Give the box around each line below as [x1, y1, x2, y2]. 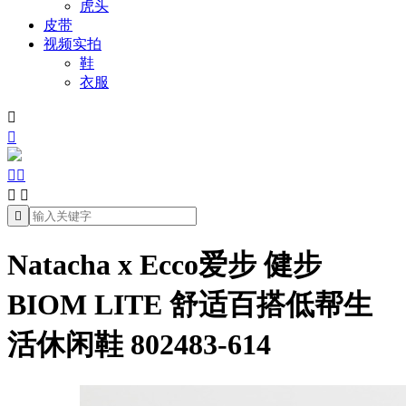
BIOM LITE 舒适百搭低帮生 [7, 288, 372, 322]
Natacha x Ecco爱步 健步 [7, 248, 322, 282]
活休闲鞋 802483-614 [7, 328, 271, 362]
